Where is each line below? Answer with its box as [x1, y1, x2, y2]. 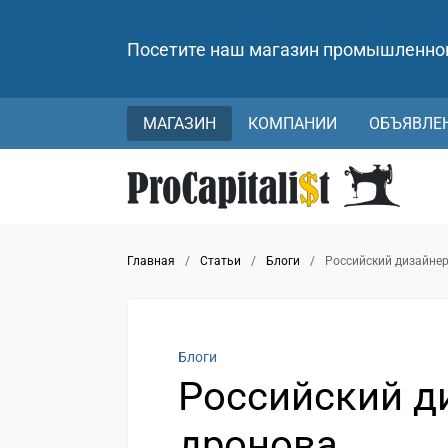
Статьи [200, 254, 241, 268]
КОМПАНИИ [248, 114, 337, 133]
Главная [127, 254, 175, 268]
